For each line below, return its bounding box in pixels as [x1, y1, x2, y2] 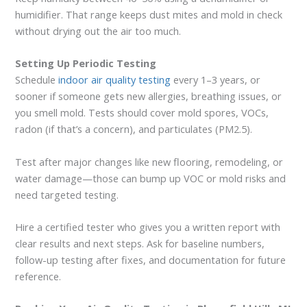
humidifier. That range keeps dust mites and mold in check [15, 7, 283, 21]
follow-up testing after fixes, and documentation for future [15, 252, 286, 267]
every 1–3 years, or [171, 73, 261, 87]
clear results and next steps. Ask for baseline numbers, [15, 236, 265, 250]
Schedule [15, 73, 59, 87]
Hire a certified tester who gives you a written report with [15, 219, 281, 234]
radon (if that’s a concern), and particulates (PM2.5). [15, 122, 253, 136]
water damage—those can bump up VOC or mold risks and [15, 171, 286, 185]
